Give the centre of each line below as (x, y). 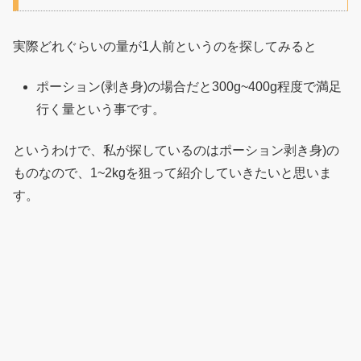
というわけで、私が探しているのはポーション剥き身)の (176, 150)
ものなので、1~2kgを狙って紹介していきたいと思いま (172, 172)
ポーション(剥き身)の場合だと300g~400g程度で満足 (189, 87)
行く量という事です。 (101, 110)
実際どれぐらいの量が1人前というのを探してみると (165, 46)
